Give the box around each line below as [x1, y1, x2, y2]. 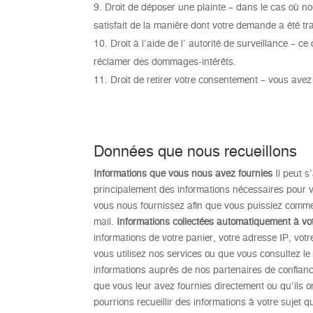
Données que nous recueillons [94, 142, 298, 159]
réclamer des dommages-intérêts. [94, 55, 237, 67]
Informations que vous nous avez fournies [94, 167, 273, 179]
